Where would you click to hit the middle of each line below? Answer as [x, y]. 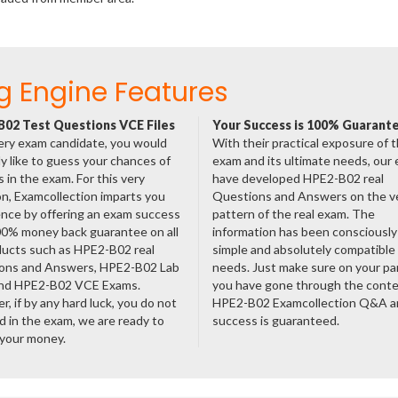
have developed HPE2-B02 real [298, 178]
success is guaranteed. [275, 320]
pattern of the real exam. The [293, 214]
